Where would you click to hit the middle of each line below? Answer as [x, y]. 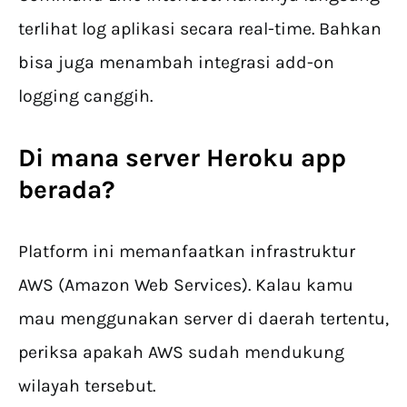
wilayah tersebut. [87, 386]
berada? [66, 190]
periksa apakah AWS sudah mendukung [181, 352]
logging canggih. [85, 96]
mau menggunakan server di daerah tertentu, [203, 319]
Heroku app [276, 158]
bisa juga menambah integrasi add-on [176, 63]
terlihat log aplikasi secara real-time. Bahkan [200, 29]
